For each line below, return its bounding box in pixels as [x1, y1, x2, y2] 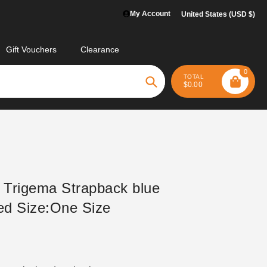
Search [150, 90, 182, 101]
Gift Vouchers [6, 45, 57, 54]
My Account [130, 10, 170, 18]
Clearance [80, 45, 119, 54]
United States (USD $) [181, 10, 255, 18]
